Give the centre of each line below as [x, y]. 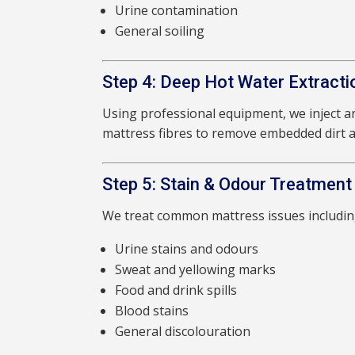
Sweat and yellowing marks [196, 270]
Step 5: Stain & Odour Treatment [227, 185]
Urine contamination [177, 11]
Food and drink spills [176, 290]
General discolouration [183, 332]
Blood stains [152, 311]
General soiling [160, 31]
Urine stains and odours [187, 249]
